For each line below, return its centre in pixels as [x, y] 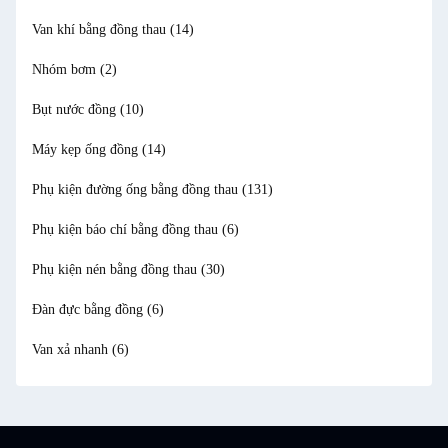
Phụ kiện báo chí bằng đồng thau [127, 229]
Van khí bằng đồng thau [101, 29]
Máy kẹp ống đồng [87, 149]
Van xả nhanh [72, 349]
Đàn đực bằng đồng [89, 309]
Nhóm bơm [66, 69]
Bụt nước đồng [76, 109]
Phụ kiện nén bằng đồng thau [116, 269]
